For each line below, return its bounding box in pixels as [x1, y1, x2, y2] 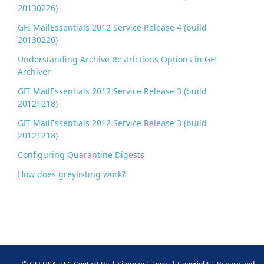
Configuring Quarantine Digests [18, 149, 145, 161]
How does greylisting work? [18, 169, 126, 180]
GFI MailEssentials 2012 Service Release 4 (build [18, 22, 207, 34]
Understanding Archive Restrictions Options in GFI [18, 54, 218, 65]
